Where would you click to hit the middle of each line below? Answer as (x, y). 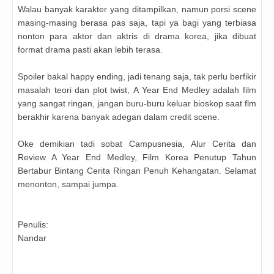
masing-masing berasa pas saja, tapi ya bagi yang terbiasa (137, 23)
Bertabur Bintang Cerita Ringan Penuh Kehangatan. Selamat (137, 171)
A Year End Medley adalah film (195, 90)
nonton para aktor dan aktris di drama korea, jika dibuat (137, 36)
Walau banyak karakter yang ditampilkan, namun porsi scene (137, 9)
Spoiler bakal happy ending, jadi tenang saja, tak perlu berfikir (137, 77)
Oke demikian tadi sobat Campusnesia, (104, 144)
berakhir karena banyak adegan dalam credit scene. (119, 117)
